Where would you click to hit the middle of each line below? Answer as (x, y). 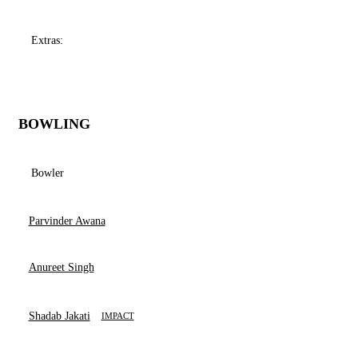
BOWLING (54, 124)
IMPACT (117, 316)
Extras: (47, 40)
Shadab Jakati (59, 316)
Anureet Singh (61, 267)
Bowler (48, 173)
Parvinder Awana (67, 221)
